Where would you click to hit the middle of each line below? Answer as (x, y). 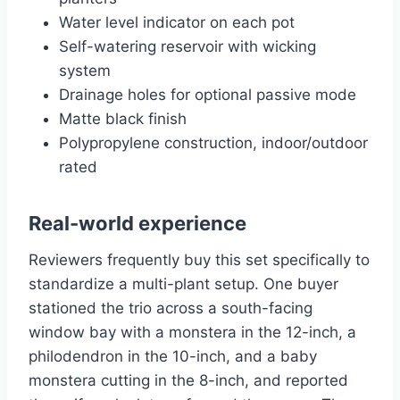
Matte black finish (123, 119)
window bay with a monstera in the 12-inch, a (192, 333)
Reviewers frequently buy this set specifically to (199, 260)
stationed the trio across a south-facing (171, 308)
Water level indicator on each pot (177, 23)
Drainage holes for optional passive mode (208, 95)
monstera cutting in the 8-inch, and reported (188, 381)
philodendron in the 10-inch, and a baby (173, 357)
